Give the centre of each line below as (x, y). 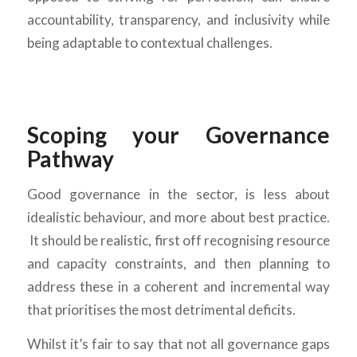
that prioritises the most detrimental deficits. (161, 309)
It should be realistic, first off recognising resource (178, 240)
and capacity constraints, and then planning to (178, 263)
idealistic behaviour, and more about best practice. (178, 217)
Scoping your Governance (178, 135)
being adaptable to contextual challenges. (149, 43)
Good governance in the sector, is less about (178, 194)
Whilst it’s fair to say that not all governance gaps (178, 344)
